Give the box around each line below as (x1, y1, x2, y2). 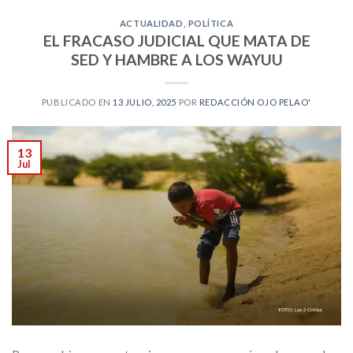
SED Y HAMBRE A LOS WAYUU (70, 50, 283, 69)
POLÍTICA (188, 17, 234, 28)
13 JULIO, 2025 (113, 97, 177, 108)
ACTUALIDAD (119, 17, 184, 28)
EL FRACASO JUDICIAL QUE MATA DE (43, 32, 310, 50)
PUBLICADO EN (41, 97, 113, 108)
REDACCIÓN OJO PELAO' (199, 97, 312, 108)
